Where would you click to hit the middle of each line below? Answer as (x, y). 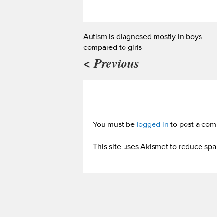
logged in (153, 124)
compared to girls (113, 47)
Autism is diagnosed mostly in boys (143, 37)
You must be (115, 124)
